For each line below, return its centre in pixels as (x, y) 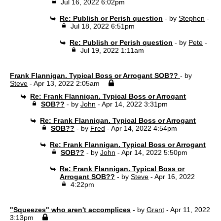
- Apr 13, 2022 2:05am (64, 83)
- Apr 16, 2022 (172, 177)
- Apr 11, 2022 (187, 210)
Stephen (192, 18)
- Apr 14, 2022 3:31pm (131, 104)
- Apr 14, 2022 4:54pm (141, 128)
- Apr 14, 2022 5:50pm (151, 152)
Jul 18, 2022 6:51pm (102, 26)
